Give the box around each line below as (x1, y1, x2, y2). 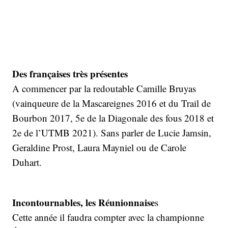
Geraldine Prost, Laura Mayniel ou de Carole (12, 141, 186, 154)
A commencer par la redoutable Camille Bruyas (12, 82, 196, 95)
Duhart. (12, 156, 42, 168)
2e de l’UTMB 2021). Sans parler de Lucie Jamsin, (12, 126, 211, 139)
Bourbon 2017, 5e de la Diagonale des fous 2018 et (12, 111, 214, 124)
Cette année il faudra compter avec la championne (12, 211, 204, 223)
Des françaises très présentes (12, 67, 128, 80)
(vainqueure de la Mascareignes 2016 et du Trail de (12, 97, 211, 109)
